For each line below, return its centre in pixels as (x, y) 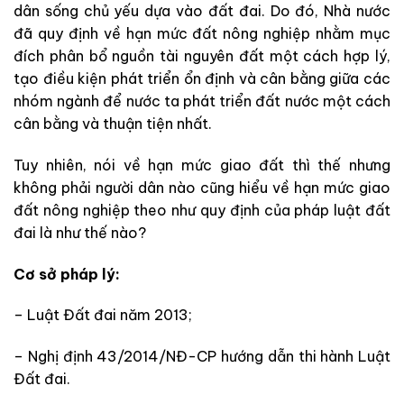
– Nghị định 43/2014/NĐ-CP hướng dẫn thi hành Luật (202, 357)
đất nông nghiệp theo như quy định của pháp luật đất (202, 210)
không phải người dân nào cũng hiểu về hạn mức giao (202, 187)
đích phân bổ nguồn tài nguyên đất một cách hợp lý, (202, 55)
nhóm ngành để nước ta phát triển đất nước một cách (202, 101)
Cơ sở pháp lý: (67, 274)
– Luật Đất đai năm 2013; (103, 315)
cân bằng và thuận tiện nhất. (113, 123)
